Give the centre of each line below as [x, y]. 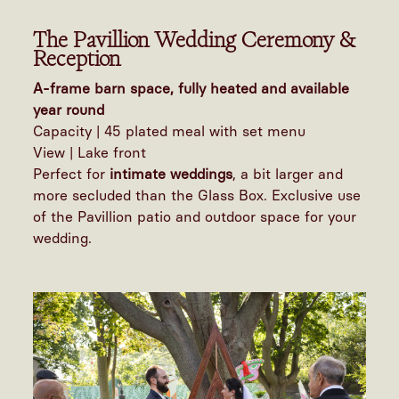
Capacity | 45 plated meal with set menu [170, 131]
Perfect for [72, 174]
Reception [77, 58]
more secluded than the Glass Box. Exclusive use [197, 195]
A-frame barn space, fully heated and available [191, 88]
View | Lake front [90, 152]
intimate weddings [171, 174]
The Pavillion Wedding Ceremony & [195, 39]
